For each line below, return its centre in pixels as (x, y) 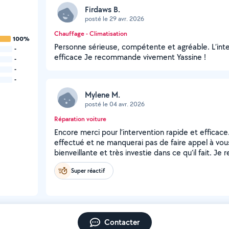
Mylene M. (102, 95)
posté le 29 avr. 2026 (114, 18)
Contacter (122, 222)
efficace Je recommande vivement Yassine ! (130, 57)
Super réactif (88, 170)
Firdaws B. (102, 9)
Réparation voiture (80, 119)
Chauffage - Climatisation (91, 33)
